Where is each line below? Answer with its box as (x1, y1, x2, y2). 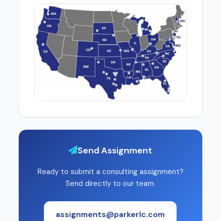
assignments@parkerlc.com (56, 209, 165, 220)
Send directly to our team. (65, 178, 155, 188)
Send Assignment (77, 144, 152, 156)
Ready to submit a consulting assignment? (37, 166, 184, 177)
